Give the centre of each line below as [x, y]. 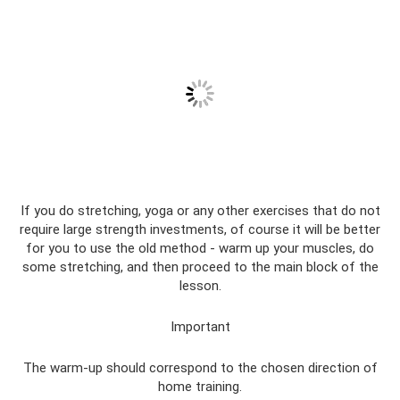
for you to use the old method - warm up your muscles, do [200, 249]
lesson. [200, 286]
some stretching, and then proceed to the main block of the [200, 267]
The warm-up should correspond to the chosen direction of [200, 368]
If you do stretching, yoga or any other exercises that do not [200, 211]
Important [200, 327]
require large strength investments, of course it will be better [200, 230]
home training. [200, 387]
